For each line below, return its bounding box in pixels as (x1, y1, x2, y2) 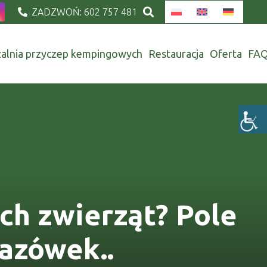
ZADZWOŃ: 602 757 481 (31, 7, 137, 17)
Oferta (210, 48, 243, 60)
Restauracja (148, 48, 204, 60)
